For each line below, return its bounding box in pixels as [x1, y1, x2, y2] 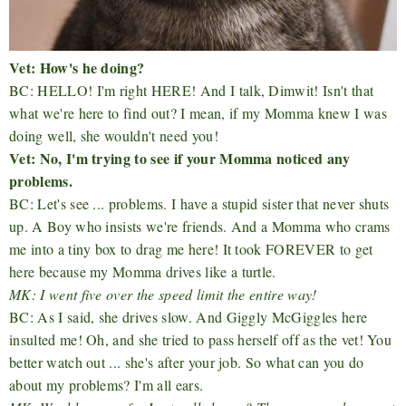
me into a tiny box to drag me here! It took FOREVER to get [9, 239, 373, 259]
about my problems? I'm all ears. [9, 375, 204, 395]
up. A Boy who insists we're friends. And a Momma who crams [9, 217, 391, 237]
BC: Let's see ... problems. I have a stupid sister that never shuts [9, 194, 390, 214]
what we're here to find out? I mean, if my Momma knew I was [9, 103, 387, 123]
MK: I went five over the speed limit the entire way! [9, 285, 317, 304]
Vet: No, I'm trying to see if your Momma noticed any [9, 148, 351, 169]
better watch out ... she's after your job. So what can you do [9, 353, 364, 372]
